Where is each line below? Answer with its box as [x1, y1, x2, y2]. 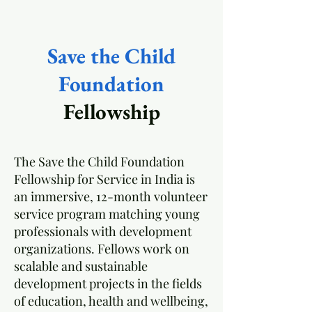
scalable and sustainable [14, 258, 148, 274]
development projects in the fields [14, 275, 202, 292]
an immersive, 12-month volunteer [14, 188, 208, 205]
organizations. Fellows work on [14, 240, 189, 257]
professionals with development [14, 223, 192, 240]
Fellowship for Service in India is [14, 171, 195, 187]
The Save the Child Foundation [14, 153, 185, 170]
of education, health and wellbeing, [14, 292, 208, 309]
